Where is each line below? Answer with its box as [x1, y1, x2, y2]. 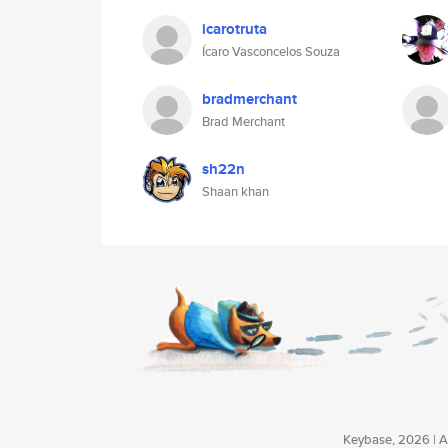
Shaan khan [202, 182, 269, 201]
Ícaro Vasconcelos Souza [202, 42, 340, 61]
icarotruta [202, 18, 267, 40]
